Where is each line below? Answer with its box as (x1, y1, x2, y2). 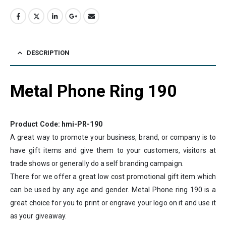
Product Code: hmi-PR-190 (10, 120, 102, 129)
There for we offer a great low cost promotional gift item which (10, 173, 216, 181)
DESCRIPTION (27, 49, 70, 57)
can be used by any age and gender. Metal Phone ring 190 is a (10, 186, 216, 194)
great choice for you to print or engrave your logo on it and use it (10, 199, 216, 207)
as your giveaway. (10, 212, 67, 220)
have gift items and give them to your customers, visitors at (10, 146, 216, 155)
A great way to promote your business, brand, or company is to (10, 133, 216, 142)
